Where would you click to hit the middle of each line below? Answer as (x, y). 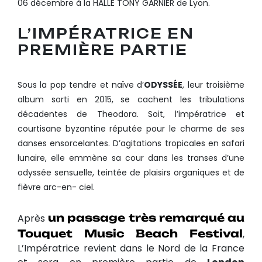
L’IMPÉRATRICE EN (106, 34)
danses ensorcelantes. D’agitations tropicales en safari (131, 144)
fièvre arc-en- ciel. (56, 187)
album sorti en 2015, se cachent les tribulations (131, 100)
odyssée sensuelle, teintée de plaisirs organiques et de (131, 173)
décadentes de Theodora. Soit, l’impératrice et (131, 114)
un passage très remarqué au (146, 218)
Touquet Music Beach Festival (130, 234)
